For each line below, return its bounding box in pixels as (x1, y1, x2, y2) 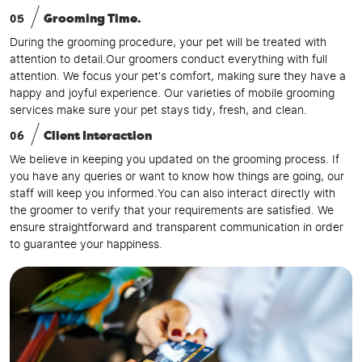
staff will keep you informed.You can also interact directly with (10, 187, 335, 200)
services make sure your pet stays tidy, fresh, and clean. (10, 104, 307, 116)
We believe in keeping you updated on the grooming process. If (10, 154, 339, 166)
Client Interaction (44, 129, 152, 142)
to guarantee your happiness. (10, 238, 162, 250)
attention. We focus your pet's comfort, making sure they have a (10, 70, 346, 82)
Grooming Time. (44, 12, 141, 25)
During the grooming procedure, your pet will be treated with (10, 36, 326, 48)
